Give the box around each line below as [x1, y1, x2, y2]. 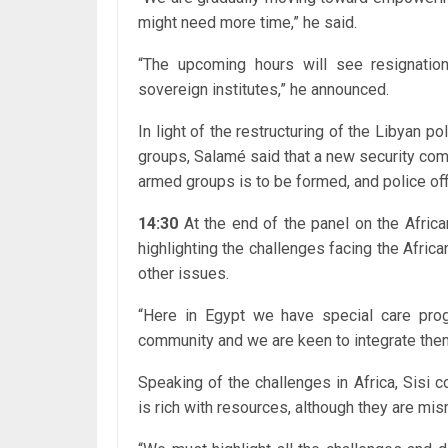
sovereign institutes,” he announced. [138, 79, 389, 99]
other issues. [138, 263, 229, 283]
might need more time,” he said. [138, 12, 357, 32]
